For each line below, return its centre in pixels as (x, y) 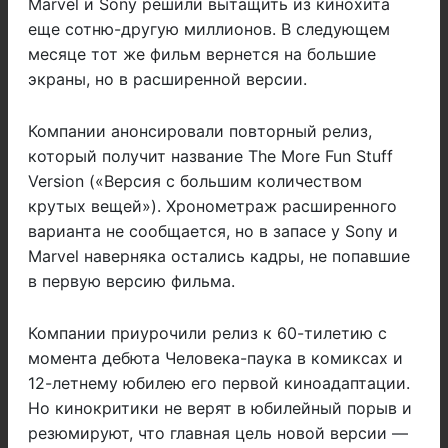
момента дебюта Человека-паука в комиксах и (215, 358)
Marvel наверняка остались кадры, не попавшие (219, 256)
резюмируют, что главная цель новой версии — (218, 433)
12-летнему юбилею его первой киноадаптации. (219, 383)
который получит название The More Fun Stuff (210, 156)
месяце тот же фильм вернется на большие (202, 54)
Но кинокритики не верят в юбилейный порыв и (220, 408)
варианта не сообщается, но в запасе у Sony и (213, 231)
